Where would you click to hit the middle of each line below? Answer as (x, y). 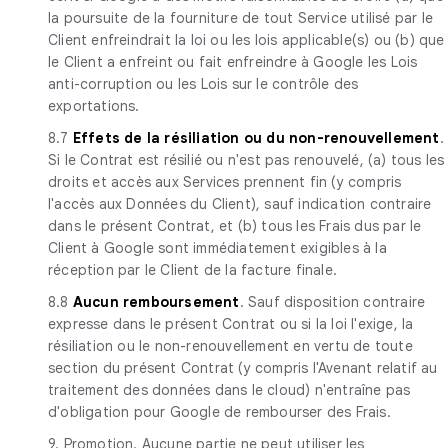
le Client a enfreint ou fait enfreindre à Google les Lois (233, 61)
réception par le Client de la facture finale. (192, 269)
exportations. (94, 105)
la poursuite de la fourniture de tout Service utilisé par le (241, 17)
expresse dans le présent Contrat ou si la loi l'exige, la (231, 323)
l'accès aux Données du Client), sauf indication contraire (240, 203)
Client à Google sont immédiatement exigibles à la (217, 247)
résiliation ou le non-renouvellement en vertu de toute (230, 345)
